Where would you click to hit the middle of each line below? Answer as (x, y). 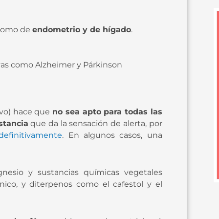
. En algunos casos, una (112, 135)
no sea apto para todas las (107, 111)
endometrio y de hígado (82, 29)
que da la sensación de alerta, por (95, 123)
